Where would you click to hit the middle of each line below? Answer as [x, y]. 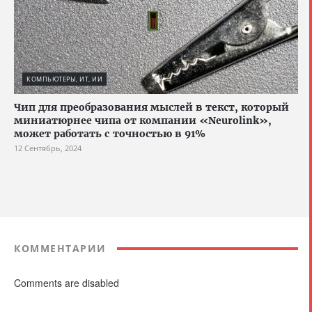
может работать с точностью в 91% [110, 134]
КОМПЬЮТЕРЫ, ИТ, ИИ [64, 79]
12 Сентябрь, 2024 [48, 148]
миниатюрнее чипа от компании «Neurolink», [143, 121]
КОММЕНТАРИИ [60, 249]
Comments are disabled [67, 283]
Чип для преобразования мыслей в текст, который [151, 108]
